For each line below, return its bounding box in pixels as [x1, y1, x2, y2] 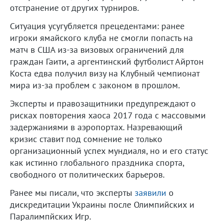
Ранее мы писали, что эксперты [10, 186, 135, 198]
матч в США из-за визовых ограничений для [10, 43, 184, 55]
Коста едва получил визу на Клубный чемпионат [10, 67, 199, 79]
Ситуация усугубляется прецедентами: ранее [10, 20, 184, 32]
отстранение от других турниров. [10, 1, 139, 13]
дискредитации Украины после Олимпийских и [10, 198, 194, 210]
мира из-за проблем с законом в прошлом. [10, 79, 180, 91]
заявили [135, 186, 166, 198]
